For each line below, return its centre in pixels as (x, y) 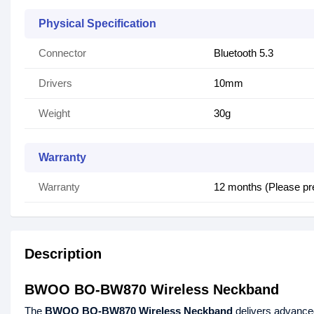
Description (63, 254)
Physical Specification (97, 24)
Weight (54, 114)
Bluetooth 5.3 (244, 53)
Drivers (55, 83)
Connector (62, 53)
